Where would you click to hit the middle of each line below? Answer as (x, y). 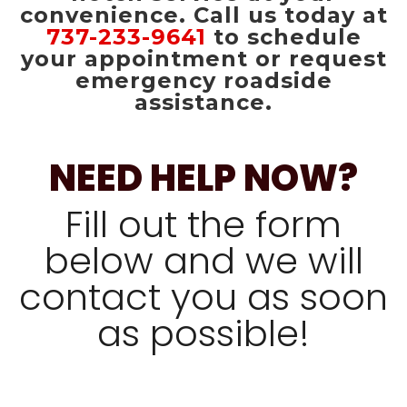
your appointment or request (203, 59)
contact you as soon (203, 297)
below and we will (203, 261)
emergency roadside (203, 80)
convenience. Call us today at (203, 15)
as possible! (203, 333)
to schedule (283, 37)
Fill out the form (203, 224)
